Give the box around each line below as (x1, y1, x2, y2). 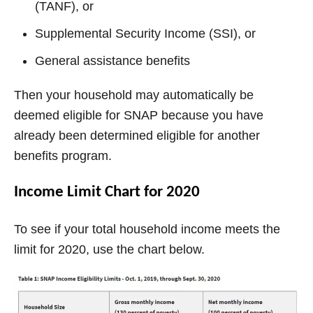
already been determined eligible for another (14, 129, 260, 143)
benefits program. (14, 149, 112, 163)
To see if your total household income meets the (14, 222, 280, 237)
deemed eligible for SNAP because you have (14, 108, 263, 123)
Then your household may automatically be (14, 88, 254, 103)
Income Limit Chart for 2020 (14, 184, 200, 201)
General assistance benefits (35, 54, 190, 68)
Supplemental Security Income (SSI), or (35, 27, 256, 41)
